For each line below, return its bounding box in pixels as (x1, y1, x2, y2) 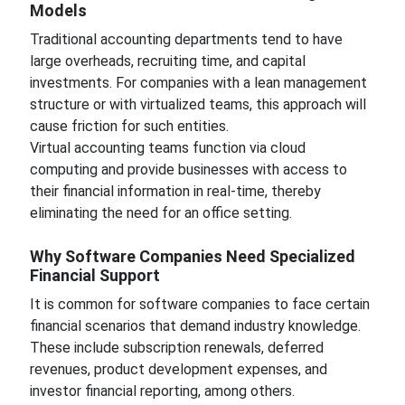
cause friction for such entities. (29, 118, 229, 135)
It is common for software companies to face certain (29, 296, 370, 313)
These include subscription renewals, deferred (29, 339, 324, 356)
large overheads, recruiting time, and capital (29, 52, 306, 70)
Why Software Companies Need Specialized (29, 247, 355, 266)
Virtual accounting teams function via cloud (29, 139, 306, 156)
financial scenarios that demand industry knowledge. (29, 317, 361, 334)
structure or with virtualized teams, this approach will (29, 96, 366, 113)
